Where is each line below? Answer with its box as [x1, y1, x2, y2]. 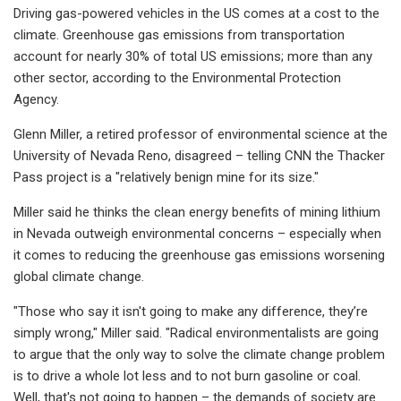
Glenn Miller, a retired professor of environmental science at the [13, 125, 388, 142]
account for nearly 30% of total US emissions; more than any [13, 47, 372, 64]
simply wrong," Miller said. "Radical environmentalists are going [13, 324, 379, 341]
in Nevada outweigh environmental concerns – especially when [13, 225, 381, 242]
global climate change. [13, 268, 144, 285]
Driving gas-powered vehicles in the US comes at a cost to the [13, 4, 380, 21]
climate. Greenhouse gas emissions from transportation [13, 26, 345, 43]
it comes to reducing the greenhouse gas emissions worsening [13, 246, 385, 263]
